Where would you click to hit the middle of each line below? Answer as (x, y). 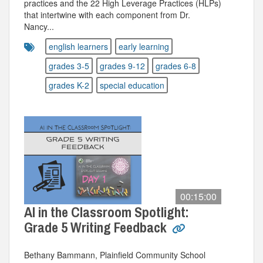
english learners (78, 46)
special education (132, 85)
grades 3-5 (69, 66)
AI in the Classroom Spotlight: (107, 212)
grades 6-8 (176, 66)
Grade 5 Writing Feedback (97, 227)
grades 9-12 (122, 66)
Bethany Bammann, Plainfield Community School (115, 255)
